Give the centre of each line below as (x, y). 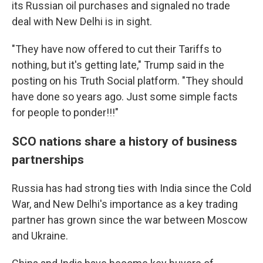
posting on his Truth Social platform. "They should (127, 81)
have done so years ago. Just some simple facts (125, 97)
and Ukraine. (40, 236)
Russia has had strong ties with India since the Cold (131, 188)
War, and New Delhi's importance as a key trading (125, 204)
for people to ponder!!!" (65, 112)
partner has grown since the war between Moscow (130, 220)
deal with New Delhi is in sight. (82, 21)
